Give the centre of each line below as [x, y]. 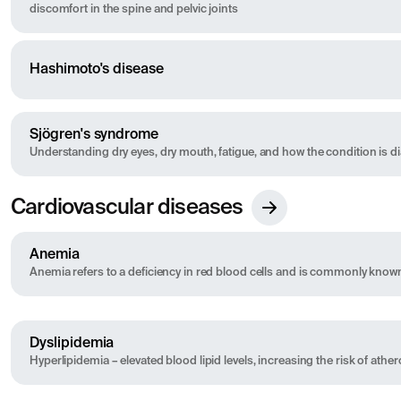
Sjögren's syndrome [94, 136]
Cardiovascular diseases [127, 208]
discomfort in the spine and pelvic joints [134, 10]
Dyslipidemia [72, 344]
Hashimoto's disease [97, 69]
